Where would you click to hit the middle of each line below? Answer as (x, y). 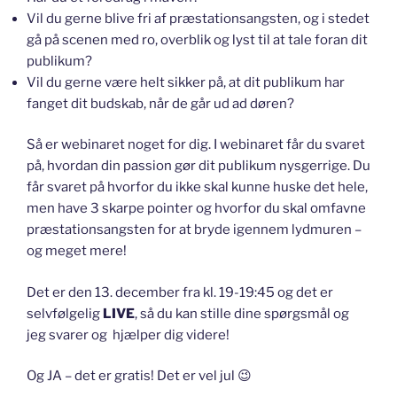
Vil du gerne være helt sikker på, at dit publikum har (186, 82)
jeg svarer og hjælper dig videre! (128, 335)
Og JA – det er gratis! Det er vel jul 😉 (139, 376)
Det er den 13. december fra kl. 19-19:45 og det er (180, 292)
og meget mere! (77, 251)
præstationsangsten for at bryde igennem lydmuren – (194, 230)
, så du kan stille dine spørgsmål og (242, 313)
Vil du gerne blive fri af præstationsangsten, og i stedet (198, 18)
